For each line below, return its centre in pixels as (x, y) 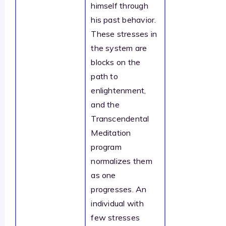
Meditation (111, 132)
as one (103, 175)
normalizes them (122, 161)
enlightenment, (119, 90)
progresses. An (119, 189)
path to (104, 76)
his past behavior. (125, 19)
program (106, 147)
